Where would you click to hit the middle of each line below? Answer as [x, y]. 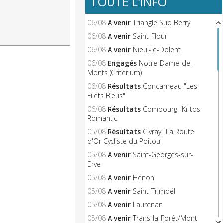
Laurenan [148, 204]
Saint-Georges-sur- [163, 155]
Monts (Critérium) [114, 72]
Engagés [122, 63]
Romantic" [103, 118]
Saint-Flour [150, 36]
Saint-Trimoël [154, 191]
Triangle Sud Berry [161, 23]
